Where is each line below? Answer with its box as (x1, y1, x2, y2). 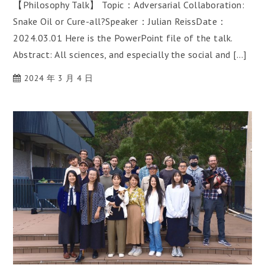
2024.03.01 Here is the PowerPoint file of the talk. (13, 32, 232, 44)
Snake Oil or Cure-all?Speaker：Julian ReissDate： (13, 15, 227, 28)
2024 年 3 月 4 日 (24, 73, 93, 84)
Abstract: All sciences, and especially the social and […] (13, 49, 247, 61)
